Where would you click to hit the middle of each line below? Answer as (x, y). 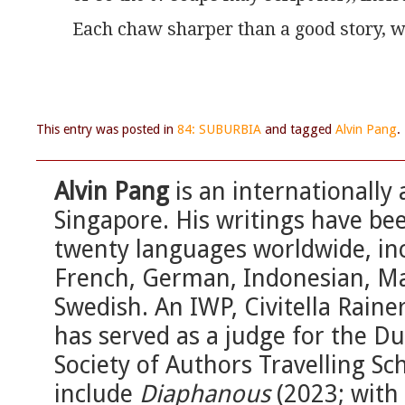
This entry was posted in (107, 130)
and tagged (298, 130)
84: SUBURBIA (219, 130)
